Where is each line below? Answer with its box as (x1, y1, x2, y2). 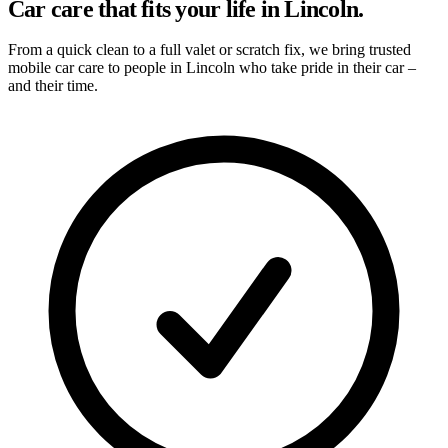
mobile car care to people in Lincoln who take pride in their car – (8, 58, 416, 76)
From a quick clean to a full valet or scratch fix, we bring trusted (8, 40, 411, 58)
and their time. (8, 76, 98, 94)
